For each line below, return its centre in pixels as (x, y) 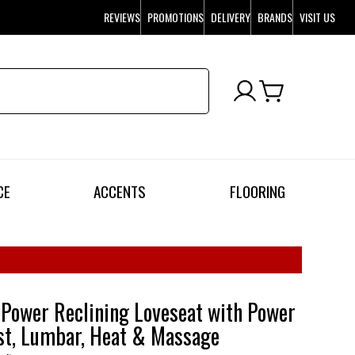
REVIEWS (122, 17)
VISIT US (318, 17)
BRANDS (275, 17)
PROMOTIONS (176, 17)
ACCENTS (120, 192)
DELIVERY (231, 17)
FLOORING (257, 192)
